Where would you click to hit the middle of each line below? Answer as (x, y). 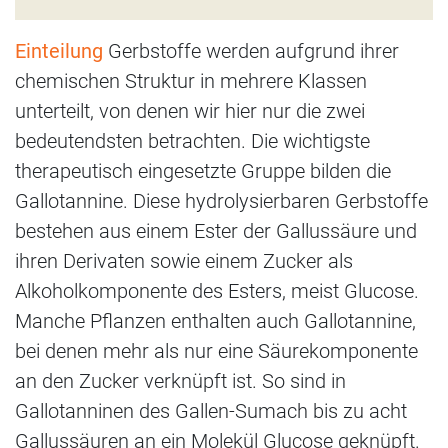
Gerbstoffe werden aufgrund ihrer (251, 50)
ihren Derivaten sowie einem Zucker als (184, 260)
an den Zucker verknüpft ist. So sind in (180, 380)
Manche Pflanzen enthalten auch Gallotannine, (215, 320)
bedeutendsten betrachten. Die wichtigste (192, 140)
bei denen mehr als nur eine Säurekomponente (216, 350)
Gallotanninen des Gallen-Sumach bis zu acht (211, 410)
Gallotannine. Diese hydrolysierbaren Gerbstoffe (221, 200)
